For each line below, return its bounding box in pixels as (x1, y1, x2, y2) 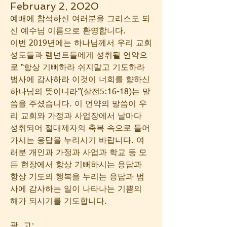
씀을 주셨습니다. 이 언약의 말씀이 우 (10, 100, 147, 108)
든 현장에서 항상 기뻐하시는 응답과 (10, 161, 142, 169)
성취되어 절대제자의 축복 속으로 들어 (10, 125, 150, 133)
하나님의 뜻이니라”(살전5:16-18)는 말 (10, 88, 150, 96)
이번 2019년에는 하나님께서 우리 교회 (10, 40, 152, 48)
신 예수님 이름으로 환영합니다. (10, 27, 126, 35)
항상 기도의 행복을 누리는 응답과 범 (10, 173, 144, 181)
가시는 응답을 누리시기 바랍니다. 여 (10, 137, 144, 145)
